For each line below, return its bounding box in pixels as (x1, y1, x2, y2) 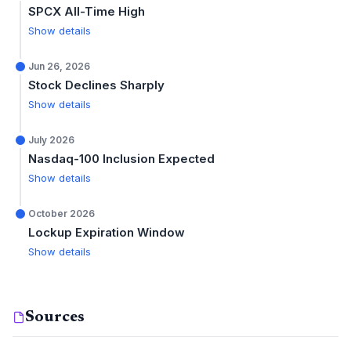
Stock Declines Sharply (28, 78, 165, 92)
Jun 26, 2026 (28, 60, 90, 72)
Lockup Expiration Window (28, 225, 185, 240)
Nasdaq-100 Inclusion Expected (28, 151, 215, 166)
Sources (25, 309, 85, 325)
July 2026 (28, 134, 74, 146)
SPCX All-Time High (28, 4, 145, 19)
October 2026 (28, 208, 95, 219)
